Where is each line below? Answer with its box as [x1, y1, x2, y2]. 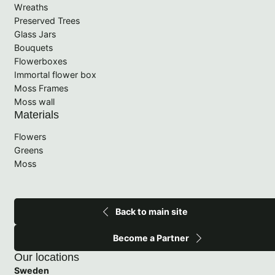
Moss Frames [14, 82, 68, 93]
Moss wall [14, 96, 55, 107]
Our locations [14, 251, 79, 264]
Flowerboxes [14, 55, 67, 66]
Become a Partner [113, 233, 190, 244]
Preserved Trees [14, 15, 80, 26]
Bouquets [14, 42, 53, 53]
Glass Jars [14, 28, 56, 39]
